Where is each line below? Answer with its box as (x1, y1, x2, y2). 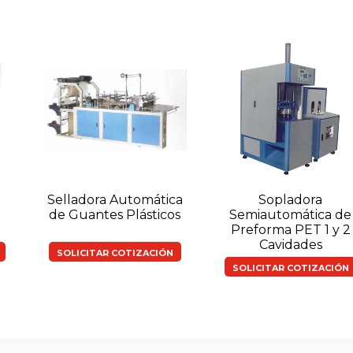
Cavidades (258, 236, 322, 252)
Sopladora (258, 191, 322, 207)
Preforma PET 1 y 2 (230, 221, 351, 237)
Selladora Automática (46, 191, 183, 207)
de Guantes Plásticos (49, 206, 180, 222)
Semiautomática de (229, 206, 351, 222)
